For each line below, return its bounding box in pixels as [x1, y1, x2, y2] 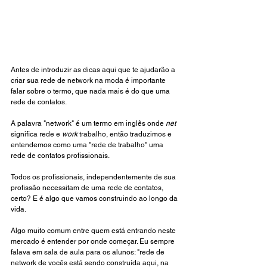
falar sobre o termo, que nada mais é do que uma [11, 87, 172, 96]
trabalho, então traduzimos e [77, 130, 173, 139]
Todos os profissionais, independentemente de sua [11, 173, 178, 182]
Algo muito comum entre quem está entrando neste [11, 226, 178, 235]
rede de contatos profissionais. [11, 151, 111, 160]
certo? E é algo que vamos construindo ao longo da [11, 194, 179, 203]
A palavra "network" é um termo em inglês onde [11, 119, 164, 128]
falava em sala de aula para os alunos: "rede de [11, 248, 166, 257]
